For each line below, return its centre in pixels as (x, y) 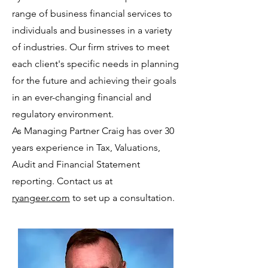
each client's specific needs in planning (95, 64)
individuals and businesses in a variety (92, 30)
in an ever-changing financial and (82, 97)
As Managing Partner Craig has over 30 (93, 131)
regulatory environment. (63, 114)
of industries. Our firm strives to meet (91, 47)
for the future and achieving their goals (94, 80)
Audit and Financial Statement (76, 164)
